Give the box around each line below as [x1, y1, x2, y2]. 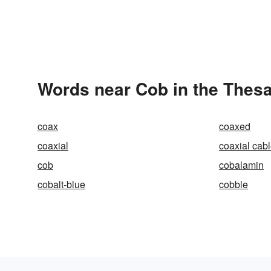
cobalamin [219, 158, 264, 172]
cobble [219, 177, 248, 191]
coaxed [219, 119, 250, 133]
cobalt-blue [38, 177, 85, 191]
